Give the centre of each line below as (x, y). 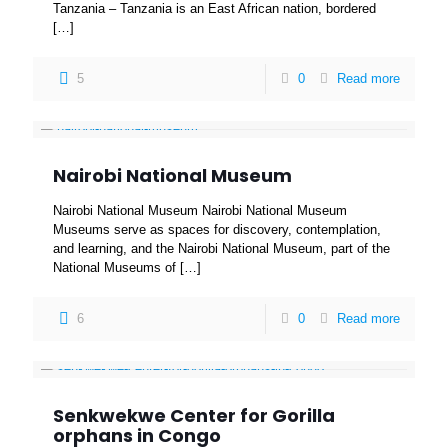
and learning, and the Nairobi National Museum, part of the (221, 248)
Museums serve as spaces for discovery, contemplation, (217, 229)
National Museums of (114, 267)
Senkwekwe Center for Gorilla (194, 415)
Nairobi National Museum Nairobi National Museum (200, 210)
